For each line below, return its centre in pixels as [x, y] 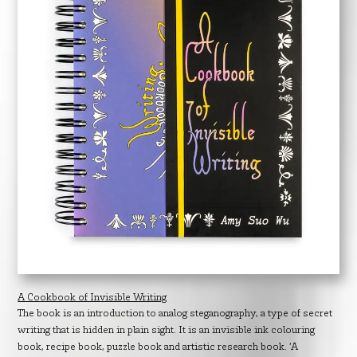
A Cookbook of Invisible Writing [92, 298]
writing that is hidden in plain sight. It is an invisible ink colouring [167, 330]
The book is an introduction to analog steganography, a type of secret [175, 314]
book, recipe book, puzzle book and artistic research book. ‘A [158, 347]
